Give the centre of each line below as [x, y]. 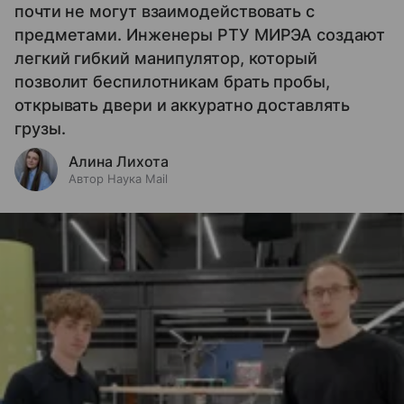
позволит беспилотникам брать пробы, [172, 81]
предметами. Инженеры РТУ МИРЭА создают [200, 34]
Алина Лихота [119, 161]
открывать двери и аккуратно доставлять [182, 105]
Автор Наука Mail [118, 178]
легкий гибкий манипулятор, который [166, 58]
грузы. [40, 128]
